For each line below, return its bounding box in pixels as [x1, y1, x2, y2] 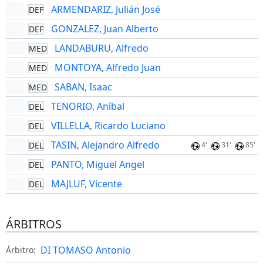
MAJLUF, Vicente [50, 177, 122, 190]
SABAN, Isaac [54, 80, 112, 93]
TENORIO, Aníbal [50, 100, 124, 113]
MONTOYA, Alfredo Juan [54, 61, 161, 74]
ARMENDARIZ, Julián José [50, 3, 160, 16]
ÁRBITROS [5, 216, 62, 232]
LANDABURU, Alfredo [54, 42, 149, 55]
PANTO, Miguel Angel [50, 158, 144, 171]
